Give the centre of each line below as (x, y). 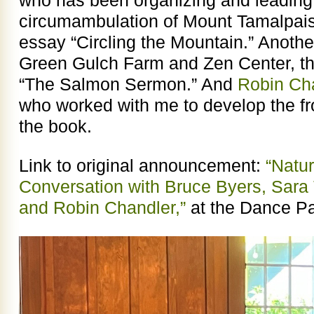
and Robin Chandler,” (102, 207)
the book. (58, 126)
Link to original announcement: (142, 165)
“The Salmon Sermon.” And (128, 84)
